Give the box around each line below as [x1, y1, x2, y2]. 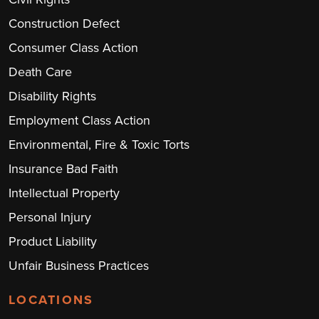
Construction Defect [9, 14, 120, 33]
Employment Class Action [9, 111, 150, 130]
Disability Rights [9, 87, 96, 105]
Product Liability [9, 232, 97, 251]
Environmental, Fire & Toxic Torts [9, 135, 189, 154]
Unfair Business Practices [9, 256, 149, 275]
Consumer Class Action [9, 38, 138, 57]
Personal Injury [9, 208, 91, 226]
